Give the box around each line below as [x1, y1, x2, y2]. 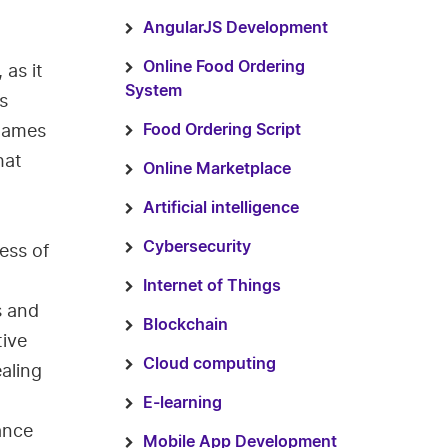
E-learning [142, 395, 222, 411]
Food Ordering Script [142, 122, 301, 138]
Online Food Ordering [142, 59, 305, 75]
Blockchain [142, 317, 228, 333]
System [124, 83, 182, 99]
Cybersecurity [142, 239, 251, 255]
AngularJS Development [142, 20, 328, 36]
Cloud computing [142, 356, 276, 372]
